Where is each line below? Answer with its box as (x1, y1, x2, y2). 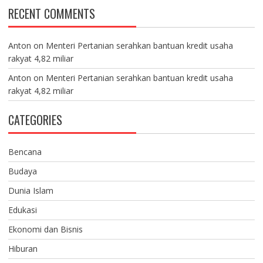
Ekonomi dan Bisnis (8, 223, 83, 235)
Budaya (8, 165, 37, 177)
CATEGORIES (8, 110, 62, 129)
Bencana (8, 146, 42, 157)
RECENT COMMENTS (8, 4, 95, 22)
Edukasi (8, 204, 37, 215)
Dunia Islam (8, 184, 53, 196)
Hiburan (8, 242, 38, 254)
